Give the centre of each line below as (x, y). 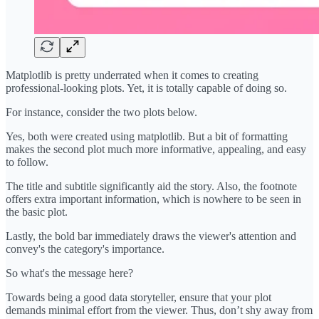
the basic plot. (37, 211)
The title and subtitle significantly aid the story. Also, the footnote (151, 186)
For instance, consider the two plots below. (101, 112)
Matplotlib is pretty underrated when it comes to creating (132, 75)
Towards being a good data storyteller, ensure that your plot (138, 297)
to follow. (27, 162)
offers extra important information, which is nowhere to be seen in (153, 199)
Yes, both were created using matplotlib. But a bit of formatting (147, 136)
